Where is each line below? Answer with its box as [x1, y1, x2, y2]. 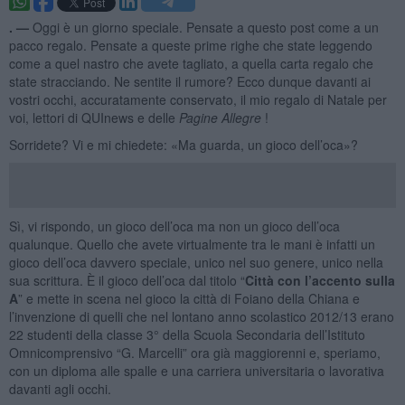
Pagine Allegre [178, 108, 265, 127]
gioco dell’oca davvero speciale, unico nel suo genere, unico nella [8, 252, 383, 271]
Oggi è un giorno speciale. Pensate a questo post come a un [32, 17, 379, 36]
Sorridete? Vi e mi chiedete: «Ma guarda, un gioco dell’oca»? [8, 135, 358, 154]
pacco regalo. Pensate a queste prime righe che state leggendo [8, 35, 372, 54]
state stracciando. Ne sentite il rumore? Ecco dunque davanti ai [8, 71, 371, 90]
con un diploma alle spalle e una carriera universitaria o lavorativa [8, 361, 384, 380]
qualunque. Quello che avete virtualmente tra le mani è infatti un [8, 234, 375, 253]
